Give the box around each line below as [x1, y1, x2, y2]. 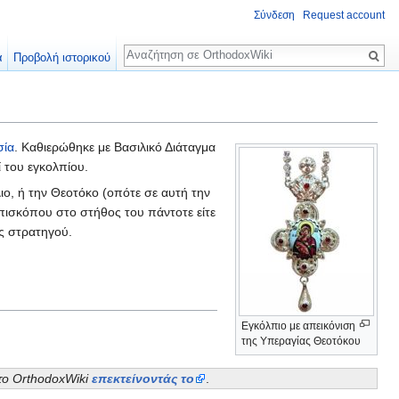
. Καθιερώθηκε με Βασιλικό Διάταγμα [14, 140, 216, 155]
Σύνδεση [254, 9, 295, 22]
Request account [303, 9, 385, 22]
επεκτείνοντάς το [92, 370, 195, 386]
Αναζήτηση [123, 36, 216, 56]
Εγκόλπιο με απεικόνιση [241, 320, 355, 333]
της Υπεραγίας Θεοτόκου [241, 335, 361, 348]
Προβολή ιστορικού [13, 51, 111, 64]
